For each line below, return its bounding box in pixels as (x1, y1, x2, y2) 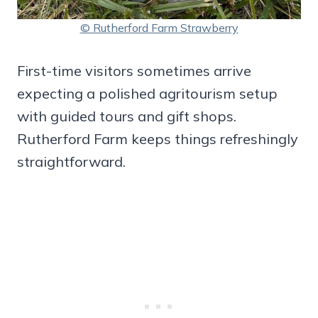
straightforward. (17, 153, 126, 171)
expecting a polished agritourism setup (17, 84, 278, 103)
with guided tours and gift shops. (17, 107, 236, 126)
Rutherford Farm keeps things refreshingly (17, 130, 298, 148)
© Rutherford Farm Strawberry (79, 21, 238, 35)
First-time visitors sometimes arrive (17, 62, 251, 80)
